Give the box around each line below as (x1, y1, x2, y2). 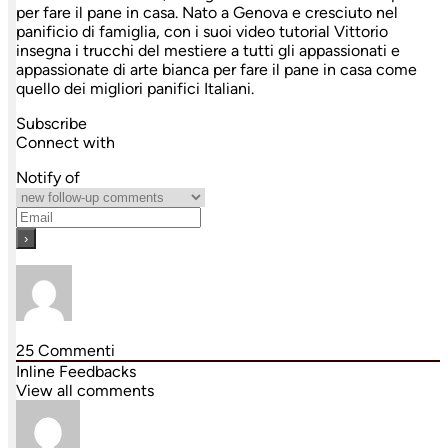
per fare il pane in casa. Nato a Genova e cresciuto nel (16, 3, 398, 23)
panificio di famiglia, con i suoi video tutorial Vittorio (16, 22, 388, 42)
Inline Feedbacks (16, 362, 136, 382)
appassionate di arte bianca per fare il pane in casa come (16, 60, 417, 80)
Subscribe (16, 114, 87, 134)
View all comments (16, 381, 154, 401)
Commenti (34, 341, 115, 361)
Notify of (16, 168, 80, 188)
